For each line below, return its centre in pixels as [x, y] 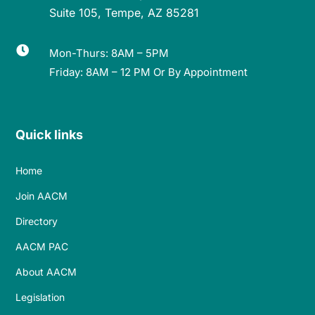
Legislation [40, 297]
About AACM [46, 272]
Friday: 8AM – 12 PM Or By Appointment [148, 72]
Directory [37, 221]
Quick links [50, 135]
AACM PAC [42, 247]
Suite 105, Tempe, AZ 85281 [124, 12]
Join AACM [42, 196]
